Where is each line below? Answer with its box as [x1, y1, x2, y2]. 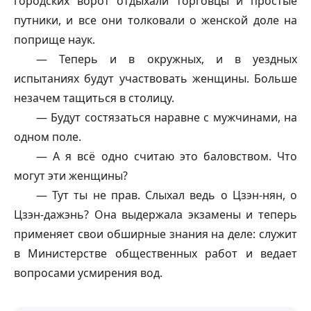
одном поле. [14, 128, 81, 144]
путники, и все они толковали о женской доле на [14, 12, 297, 28]
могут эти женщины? [14, 167, 128, 183]
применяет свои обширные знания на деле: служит [14, 226, 297, 242]
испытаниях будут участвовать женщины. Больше [14, 70, 297, 86]
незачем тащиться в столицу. [14, 90, 174, 106]
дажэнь [44, 206, 84, 222]
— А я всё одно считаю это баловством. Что [36, 148, 297, 164]
